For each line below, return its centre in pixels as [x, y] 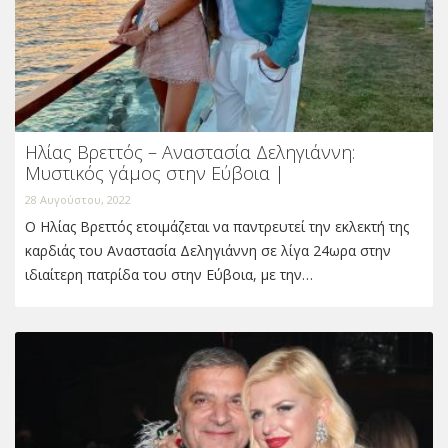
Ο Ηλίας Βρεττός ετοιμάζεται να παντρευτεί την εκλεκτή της [217, 227]
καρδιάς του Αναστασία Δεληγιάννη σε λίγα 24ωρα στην [208, 251]
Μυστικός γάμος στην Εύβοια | [154, 173]
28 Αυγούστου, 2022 [78, 200]
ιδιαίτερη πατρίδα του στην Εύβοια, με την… [169, 275]
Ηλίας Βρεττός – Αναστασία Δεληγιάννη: [190, 152]
